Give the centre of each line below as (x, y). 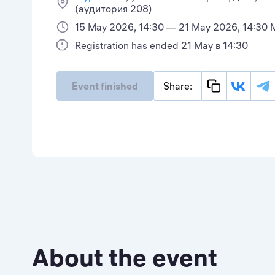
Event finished (105, 86)
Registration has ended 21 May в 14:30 (161, 45)
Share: (178, 86)
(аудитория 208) (114, 9)
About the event (125, 258)
